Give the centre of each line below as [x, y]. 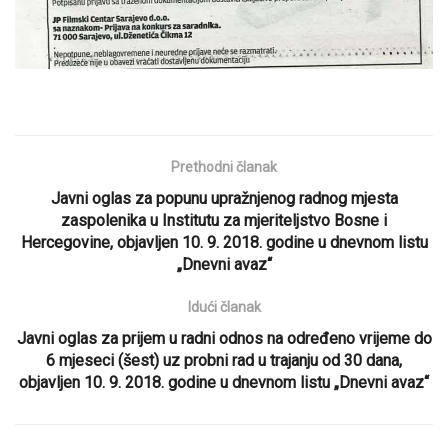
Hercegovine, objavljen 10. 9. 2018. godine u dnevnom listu [224, 243]
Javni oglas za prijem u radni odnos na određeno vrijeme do [224, 339]
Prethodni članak [224, 167]
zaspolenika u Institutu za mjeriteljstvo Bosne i [224, 221]
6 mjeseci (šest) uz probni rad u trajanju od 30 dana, [224, 361]
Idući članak [224, 307]
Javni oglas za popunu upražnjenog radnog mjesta [224, 199]
